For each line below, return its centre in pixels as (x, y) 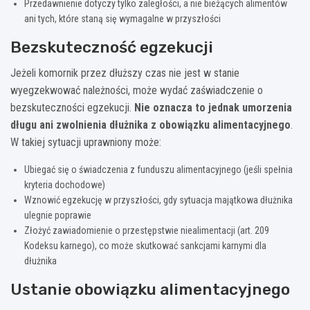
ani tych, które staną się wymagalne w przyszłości (122, 18)
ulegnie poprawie (58, 215)
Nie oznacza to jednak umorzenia (213, 107)
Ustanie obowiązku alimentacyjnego (150, 289)
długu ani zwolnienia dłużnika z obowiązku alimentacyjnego (151, 125)
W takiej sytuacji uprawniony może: (86, 142)
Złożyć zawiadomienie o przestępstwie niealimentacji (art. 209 (147, 230)
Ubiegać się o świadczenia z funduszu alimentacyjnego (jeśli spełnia (158, 169)
